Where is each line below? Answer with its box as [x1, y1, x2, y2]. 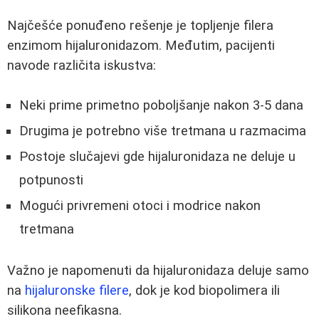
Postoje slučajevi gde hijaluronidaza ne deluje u [19, 149, 296, 165]
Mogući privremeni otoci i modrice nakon [19, 198, 261, 214]
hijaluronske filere [25, 282, 129, 298]
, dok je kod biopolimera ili [129, 282, 280, 298]
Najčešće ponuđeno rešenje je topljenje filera [7, 17, 273, 33]
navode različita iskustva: [7, 57, 156, 73]
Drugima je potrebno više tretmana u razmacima [19, 123, 306, 140]
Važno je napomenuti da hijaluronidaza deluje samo [7, 262, 309, 278]
